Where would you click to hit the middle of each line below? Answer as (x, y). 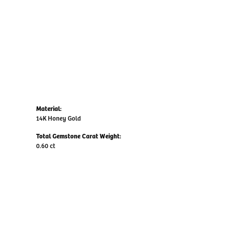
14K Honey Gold (59, 118)
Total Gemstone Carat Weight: (79, 136)
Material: (49, 108)
